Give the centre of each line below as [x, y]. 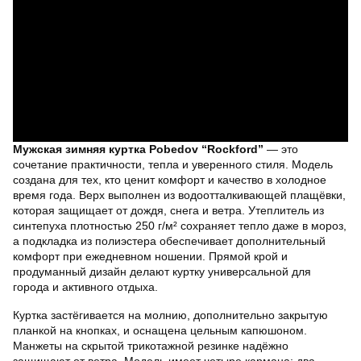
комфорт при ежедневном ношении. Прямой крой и [150, 256]
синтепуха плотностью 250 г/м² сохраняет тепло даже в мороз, [180, 225]
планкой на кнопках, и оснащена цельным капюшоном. [160, 330]
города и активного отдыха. [85, 286]
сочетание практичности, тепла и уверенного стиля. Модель [173, 164]
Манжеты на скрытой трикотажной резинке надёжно [151, 345]
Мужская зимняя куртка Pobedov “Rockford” [138, 149]
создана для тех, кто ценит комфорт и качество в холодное [170, 179]
